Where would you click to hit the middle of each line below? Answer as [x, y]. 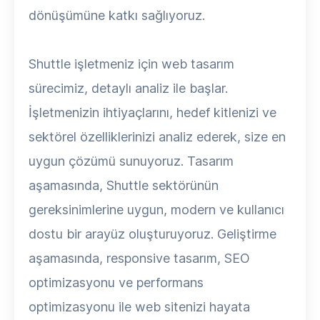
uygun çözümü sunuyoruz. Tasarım [131, 161]
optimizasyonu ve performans [116, 282]
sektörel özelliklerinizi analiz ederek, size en [157, 137]
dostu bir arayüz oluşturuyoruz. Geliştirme [152, 234]
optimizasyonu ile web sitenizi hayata [139, 307]
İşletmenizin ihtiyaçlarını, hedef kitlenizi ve [152, 112]
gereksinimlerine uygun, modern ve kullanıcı [156, 210]
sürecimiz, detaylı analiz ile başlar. [128, 88]
